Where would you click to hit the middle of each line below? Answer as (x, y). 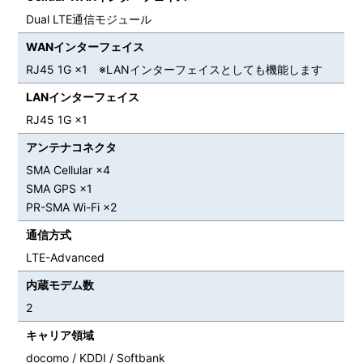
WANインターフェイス (85, 46)
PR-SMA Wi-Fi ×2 (72, 207)
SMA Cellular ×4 (68, 169)
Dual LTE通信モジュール (89, 19)
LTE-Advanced (66, 257)
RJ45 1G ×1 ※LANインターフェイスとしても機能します (175, 69)
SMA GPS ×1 (60, 188)
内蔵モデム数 (60, 284)
